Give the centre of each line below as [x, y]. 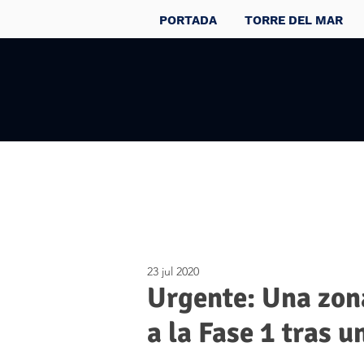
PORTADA [188, 20]
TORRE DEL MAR [294, 20]
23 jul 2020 [173, 271]
